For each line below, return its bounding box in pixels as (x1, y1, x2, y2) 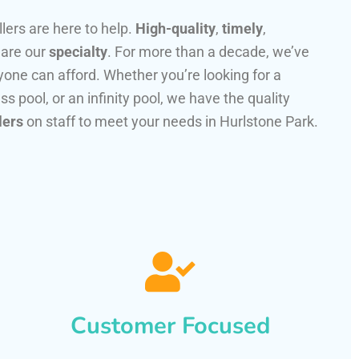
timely (222, 20, 263, 38)
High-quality (135, 20, 216, 38)
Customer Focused (70, 310, 270, 342)
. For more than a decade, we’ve (107, 43, 309, 61)
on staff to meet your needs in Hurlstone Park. (23, 113, 318, 131)
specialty (49, 43, 107, 61)
